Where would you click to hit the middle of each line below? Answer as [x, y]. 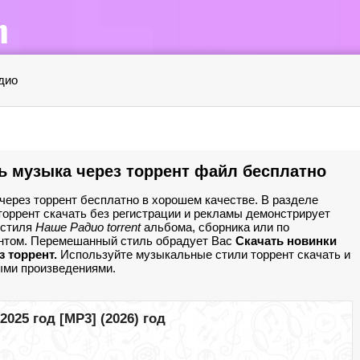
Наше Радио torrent [88, 227]
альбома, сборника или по [215, 227]
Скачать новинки [286, 241]
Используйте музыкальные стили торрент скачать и [204, 254]
